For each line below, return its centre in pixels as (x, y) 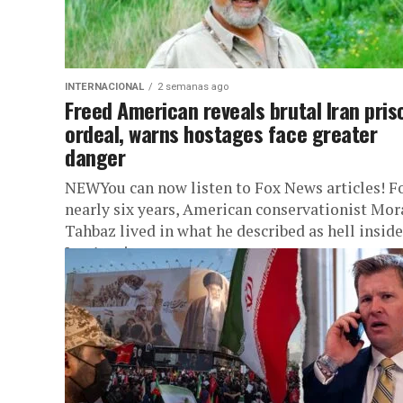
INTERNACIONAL (104, 87)
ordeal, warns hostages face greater (221, 133)
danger (95, 157)
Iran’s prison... (115, 252)
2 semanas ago (193, 87)
